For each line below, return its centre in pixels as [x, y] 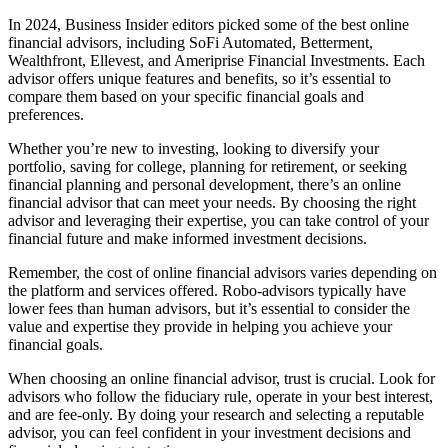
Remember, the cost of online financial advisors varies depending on [222, 272]
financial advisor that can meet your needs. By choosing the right [212, 202]
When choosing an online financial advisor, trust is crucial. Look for [221, 378]
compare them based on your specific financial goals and [186, 96]
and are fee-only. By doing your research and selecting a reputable [216, 414]
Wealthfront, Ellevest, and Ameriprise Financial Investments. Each [216, 60]
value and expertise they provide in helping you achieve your [200, 326]
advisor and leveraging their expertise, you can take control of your [218, 220]
